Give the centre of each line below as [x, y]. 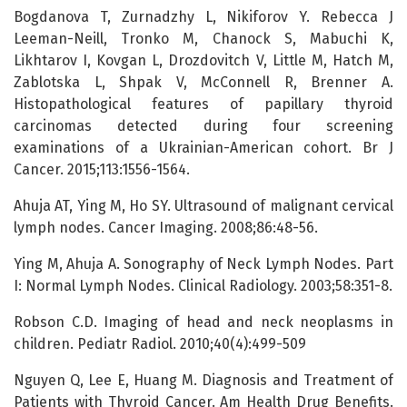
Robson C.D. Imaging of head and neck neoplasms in [203, 323]
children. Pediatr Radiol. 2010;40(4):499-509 [160, 344]
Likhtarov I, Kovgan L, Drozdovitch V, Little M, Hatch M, [203, 61]
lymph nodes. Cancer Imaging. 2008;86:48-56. [166, 228]
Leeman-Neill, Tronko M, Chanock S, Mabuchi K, [203, 39]
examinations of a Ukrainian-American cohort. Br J [203, 148]
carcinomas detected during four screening [203, 126]
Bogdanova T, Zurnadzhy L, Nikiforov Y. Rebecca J [203, 17]
